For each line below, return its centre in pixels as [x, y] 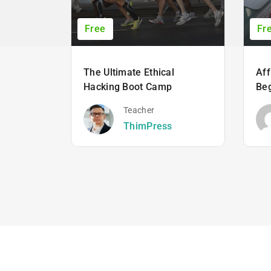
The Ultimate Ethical [129, 72]
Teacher [139, 110]
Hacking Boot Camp [128, 87]
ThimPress [148, 126]
